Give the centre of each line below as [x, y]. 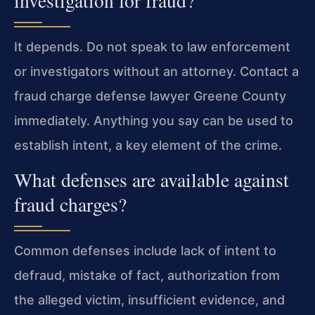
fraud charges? [70, 205]
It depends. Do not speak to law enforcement [152, 46]
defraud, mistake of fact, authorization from [147, 276]
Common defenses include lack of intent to [145, 251]
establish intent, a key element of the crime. [148, 145]
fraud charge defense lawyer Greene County [150, 96]
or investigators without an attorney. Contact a [156, 71]
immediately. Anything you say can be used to [154, 120]
